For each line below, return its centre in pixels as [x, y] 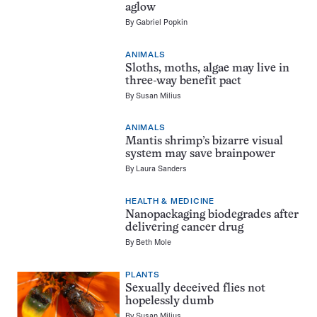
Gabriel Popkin [162, 22]
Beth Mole [154, 242]
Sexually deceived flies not [195, 288]
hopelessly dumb [169, 301]
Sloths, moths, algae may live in [207, 68]
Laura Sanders [161, 169]
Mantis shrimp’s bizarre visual [204, 142]
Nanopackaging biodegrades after [212, 215]
